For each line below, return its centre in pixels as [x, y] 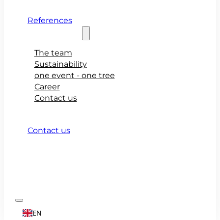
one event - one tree [74, 75]
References [50, 21]
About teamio [55, 33]
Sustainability [60, 64]
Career [47, 86]
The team [53, 53]
